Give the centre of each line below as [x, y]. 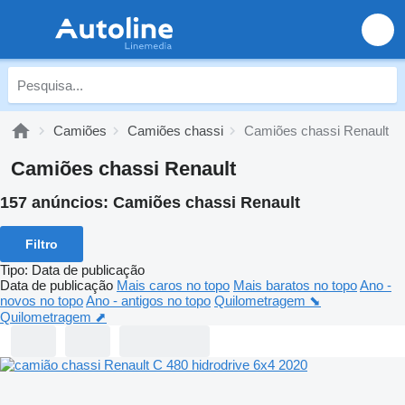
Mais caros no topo [173, 285]
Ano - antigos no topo [148, 300]
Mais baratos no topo [295, 285]
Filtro [42, 244]
